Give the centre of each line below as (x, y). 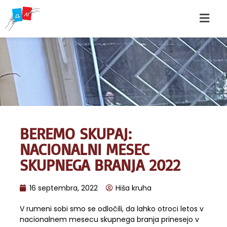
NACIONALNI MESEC (85, 149)
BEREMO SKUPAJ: (76, 133)
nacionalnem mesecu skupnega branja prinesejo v (109, 219)
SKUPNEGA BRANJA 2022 (100, 165)
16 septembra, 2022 (64, 188)
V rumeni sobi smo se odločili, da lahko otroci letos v (112, 209)
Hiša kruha (134, 188)
